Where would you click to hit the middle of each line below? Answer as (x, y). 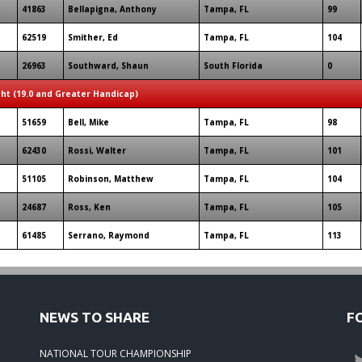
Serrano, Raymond (109, 235)
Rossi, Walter (97, 150)
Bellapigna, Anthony (112, 9)
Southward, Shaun (108, 65)
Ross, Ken (89, 207)
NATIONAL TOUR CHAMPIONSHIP (116, 354)
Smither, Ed (93, 37)
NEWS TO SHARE (95, 317)
